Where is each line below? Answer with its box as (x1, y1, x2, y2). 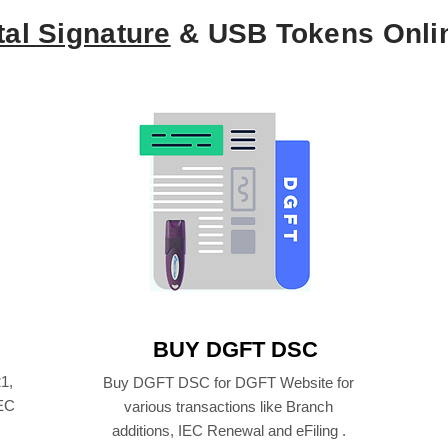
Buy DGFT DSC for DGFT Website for (103, 374, 354, 392)
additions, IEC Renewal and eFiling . (111, 422, 346, 440)
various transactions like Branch (124, 398, 333, 416)
